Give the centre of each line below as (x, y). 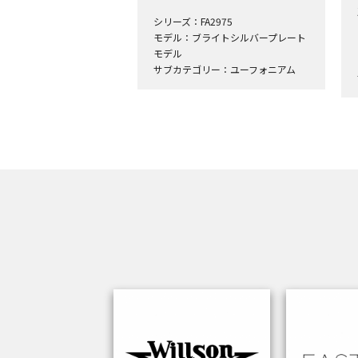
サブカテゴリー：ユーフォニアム (225, 69)
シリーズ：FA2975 (193, 21)
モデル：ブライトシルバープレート (230, 37)
